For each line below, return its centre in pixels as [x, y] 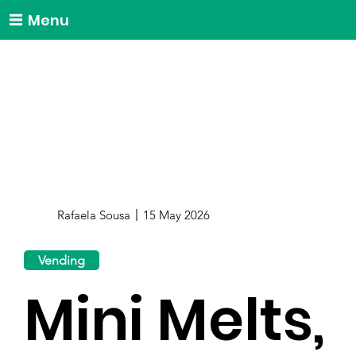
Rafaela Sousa [94, 215]
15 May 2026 [176, 215]
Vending [62, 260]
